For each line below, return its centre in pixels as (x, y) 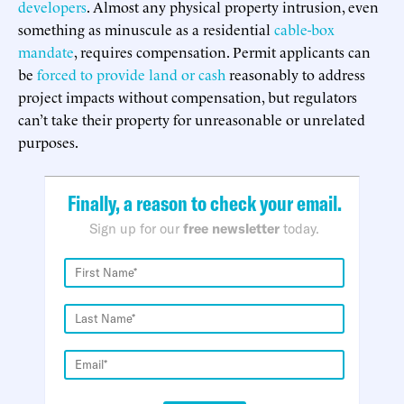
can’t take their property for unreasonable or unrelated (192, 119)
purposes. (48, 141)
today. (299, 228)
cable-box (304, 28)
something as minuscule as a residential (146, 28)
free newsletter (231, 228)
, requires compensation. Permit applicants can (222, 51)
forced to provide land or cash (131, 73)
